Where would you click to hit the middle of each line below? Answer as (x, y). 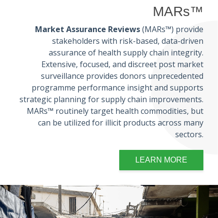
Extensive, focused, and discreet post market (122, 64)
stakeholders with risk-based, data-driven (128, 41)
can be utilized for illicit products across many (121, 123)
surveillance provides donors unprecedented (122, 76)
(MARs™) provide (172, 29)
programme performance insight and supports (118, 88)
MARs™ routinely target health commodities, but (115, 111)
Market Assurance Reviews (88, 29)
